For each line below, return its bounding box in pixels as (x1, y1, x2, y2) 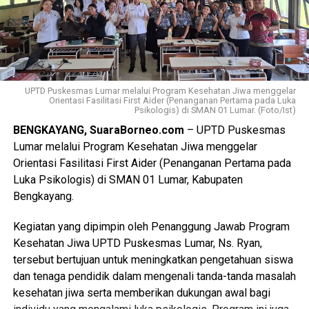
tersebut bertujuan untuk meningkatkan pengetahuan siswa (12, 253, 293, 267)
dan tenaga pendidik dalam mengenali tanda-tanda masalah (12, 270, 296, 283)
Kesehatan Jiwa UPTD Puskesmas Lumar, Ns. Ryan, (12, 237, 262, 250)
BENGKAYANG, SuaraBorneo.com (12, 123, 184, 137)
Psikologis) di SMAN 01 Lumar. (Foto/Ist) (134, 105, 297, 116)
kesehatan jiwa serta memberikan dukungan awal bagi (12, 286, 270, 300)
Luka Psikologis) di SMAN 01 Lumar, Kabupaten (12, 173, 243, 187)
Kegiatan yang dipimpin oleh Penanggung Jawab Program (12, 220, 290, 234)
